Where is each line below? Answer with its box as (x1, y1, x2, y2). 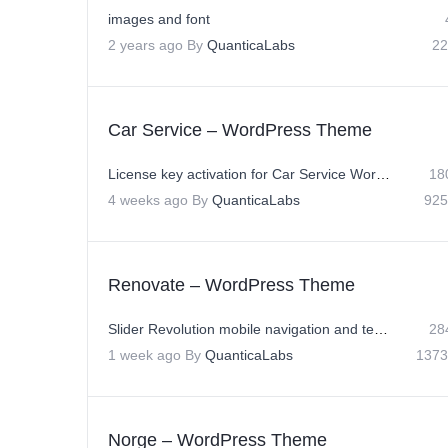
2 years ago (108, 37, 183, 53)
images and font (108, 11, 210, 27)
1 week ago (108, 347, 181, 363)
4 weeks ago (108, 192, 188, 208)
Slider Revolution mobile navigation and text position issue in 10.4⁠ (374, 321, 388, 337)
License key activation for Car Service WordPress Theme (376, 166, 390, 182)
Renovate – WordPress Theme (108, 275, 355, 295)
